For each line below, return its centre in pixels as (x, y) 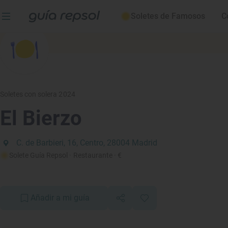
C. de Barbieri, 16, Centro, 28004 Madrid (87, 143)
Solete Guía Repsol (39, 155)
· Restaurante (91, 155)
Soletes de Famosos (168, 16)
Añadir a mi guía (60, 198)
